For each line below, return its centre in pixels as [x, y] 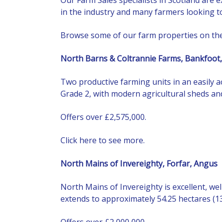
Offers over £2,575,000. [103, 117]
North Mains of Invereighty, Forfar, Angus [139, 163]
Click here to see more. [103, 140]
